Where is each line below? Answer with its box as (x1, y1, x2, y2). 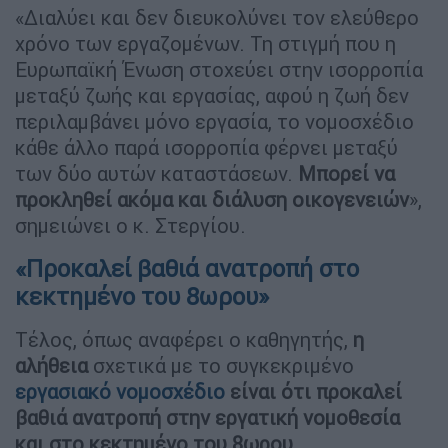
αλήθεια (15, 352, 88, 378)
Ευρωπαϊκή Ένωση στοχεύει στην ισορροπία (15, 56, 423, 82)
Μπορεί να (298, 160, 395, 186)
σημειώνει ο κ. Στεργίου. (15, 212, 246, 238)
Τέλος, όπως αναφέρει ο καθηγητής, (15, 326, 348, 352)
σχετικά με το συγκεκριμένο (88, 352, 354, 378)
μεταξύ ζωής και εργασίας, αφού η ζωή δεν (15, 82, 409, 108)
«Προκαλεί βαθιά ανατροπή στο (15, 253, 359, 283)
